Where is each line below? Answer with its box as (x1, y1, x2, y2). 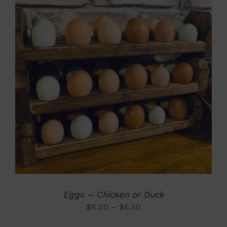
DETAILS (99, 73, 128, 81)
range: (140, 215, 165, 225)
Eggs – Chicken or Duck (63, 189, 164, 200)
